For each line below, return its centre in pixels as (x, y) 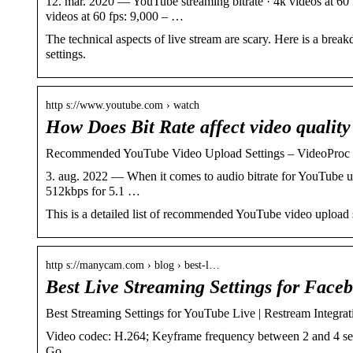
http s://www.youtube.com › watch (123, 105)
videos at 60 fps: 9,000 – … (115, 16)
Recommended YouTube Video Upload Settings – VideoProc (198, 153)
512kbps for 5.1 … (93, 191)
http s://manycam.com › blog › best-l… (133, 265)
